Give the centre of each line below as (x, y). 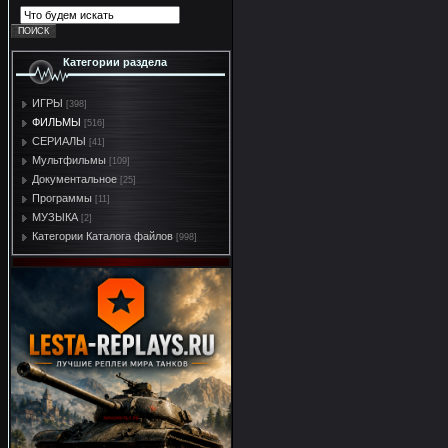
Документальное (74, 179)
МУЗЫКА (55, 217)
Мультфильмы (69, 160)
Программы (62, 198)
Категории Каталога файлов (102, 236)
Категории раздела (115, 62)
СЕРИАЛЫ (59, 141)
